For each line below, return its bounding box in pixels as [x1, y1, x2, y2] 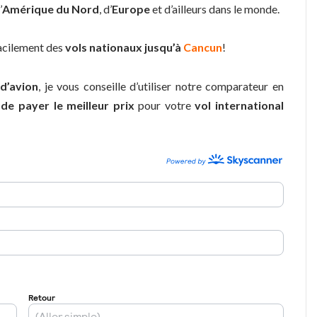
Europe [112, 1, 150, 16]
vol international [195, 98, 284, 112]
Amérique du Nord [2, 1, 99, 16]
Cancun [183, 40, 222, 54]
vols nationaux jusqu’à [63, 40, 183, 54]
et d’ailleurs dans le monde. [150, 1, 279, 16]
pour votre [134, 98, 195, 112]
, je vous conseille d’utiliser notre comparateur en [38, 79, 284, 93]
